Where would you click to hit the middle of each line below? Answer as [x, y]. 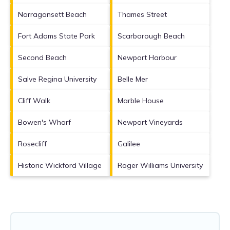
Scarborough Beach [151, 36]
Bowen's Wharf [44, 122]
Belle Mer [133, 79]
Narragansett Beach [52, 14]
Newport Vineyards [150, 122]
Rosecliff [32, 143]
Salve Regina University [57, 79]
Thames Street [142, 14]
